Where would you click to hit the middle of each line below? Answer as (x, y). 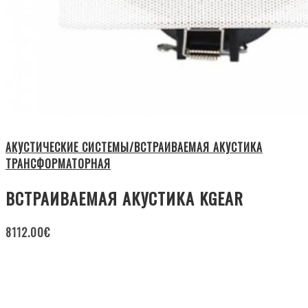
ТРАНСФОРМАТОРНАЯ (58, 163)
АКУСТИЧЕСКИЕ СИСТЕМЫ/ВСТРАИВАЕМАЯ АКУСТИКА (134, 147)
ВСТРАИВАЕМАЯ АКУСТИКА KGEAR (124, 198)
